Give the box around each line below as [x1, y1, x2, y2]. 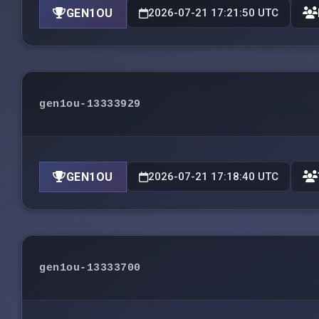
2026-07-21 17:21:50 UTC [147, 6, 278, 19]
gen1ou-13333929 [39, 98, 141, 110]
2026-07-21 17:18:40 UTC [147, 170, 278, 183]
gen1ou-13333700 [39, 261, 141, 274]
